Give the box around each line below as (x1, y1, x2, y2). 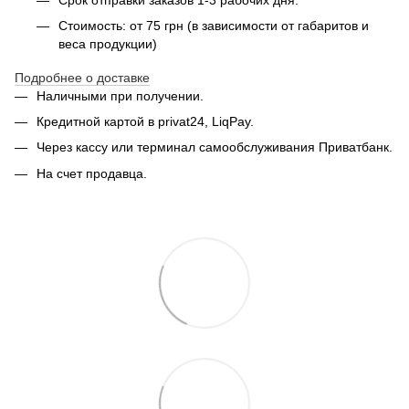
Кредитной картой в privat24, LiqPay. (37, 114, 254, 130)
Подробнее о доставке (15, 69, 150, 85)
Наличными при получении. (37, 88, 204, 103)
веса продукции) (58, 36, 157, 51)
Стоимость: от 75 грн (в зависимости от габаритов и (58, 17, 369, 33)
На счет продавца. (37, 165, 147, 181)
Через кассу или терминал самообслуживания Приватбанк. (37, 140, 393, 155)
